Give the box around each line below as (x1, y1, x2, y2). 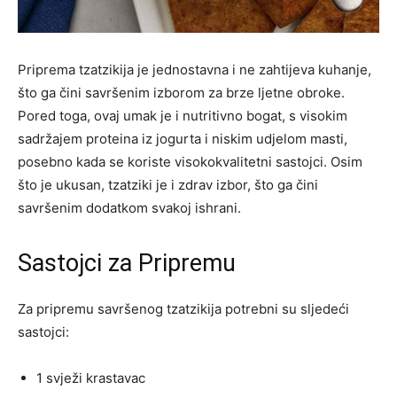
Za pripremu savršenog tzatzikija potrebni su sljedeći (18, 300, 349, 318)
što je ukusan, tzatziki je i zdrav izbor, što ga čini (18, 176, 318, 194)
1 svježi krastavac (36, 370, 145, 387)
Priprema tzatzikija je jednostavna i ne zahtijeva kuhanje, (18, 61, 371, 79)
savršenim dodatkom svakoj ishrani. (18, 199, 241, 217)
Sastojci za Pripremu (18, 249, 236, 278)
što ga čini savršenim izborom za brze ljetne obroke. (18, 84, 345, 102)
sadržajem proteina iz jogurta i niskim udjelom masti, (18, 130, 347, 148)
